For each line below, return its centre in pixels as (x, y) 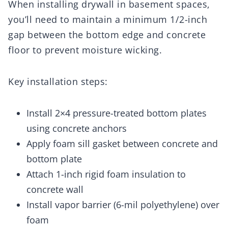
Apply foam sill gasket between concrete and (122, 144)
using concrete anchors (77, 129)
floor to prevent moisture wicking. (85, 50)
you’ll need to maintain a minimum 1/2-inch (108, 20)
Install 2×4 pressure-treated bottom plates (117, 113)
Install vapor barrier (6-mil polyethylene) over (123, 205)
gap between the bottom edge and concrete (107, 35)
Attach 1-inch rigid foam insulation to (106, 174)
